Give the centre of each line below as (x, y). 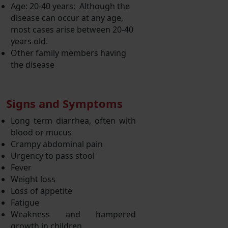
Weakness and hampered (73, 214)
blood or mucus (41, 132)
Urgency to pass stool (53, 155)
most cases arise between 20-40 (72, 29)
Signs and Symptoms (64, 103)
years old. (29, 41)
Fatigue (25, 202)
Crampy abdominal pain (57, 144)
